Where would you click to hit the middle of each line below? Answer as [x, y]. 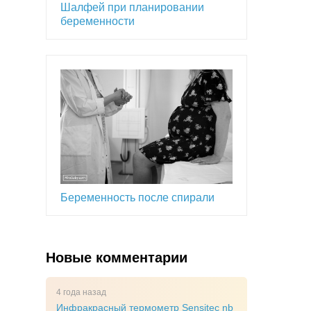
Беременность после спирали [137, 198]
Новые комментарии [117, 258]
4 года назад [81, 293]
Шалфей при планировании [132, 8]
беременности [98, 22]
